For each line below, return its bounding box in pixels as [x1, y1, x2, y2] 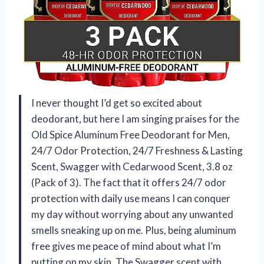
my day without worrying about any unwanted [31, 207, 233, 220]
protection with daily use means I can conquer [31, 192, 230, 204]
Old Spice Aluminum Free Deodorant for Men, [31, 128, 230, 141]
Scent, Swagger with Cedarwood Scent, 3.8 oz [31, 160, 233, 173]
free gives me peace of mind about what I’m [31, 239, 221, 252]
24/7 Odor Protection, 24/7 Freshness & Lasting [31, 144, 243, 157]
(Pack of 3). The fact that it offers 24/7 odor [31, 176, 226, 189]
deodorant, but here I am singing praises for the [31, 112, 239, 125]
